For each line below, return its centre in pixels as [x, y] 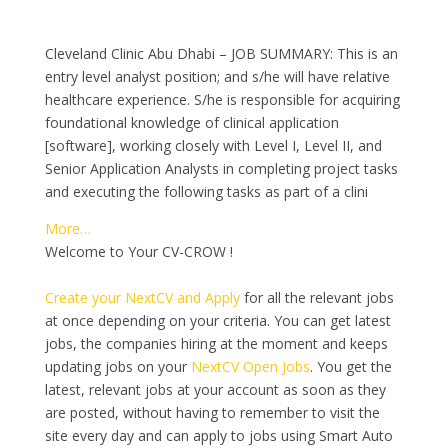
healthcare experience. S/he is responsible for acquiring [222, 99]
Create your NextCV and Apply [142, 297]
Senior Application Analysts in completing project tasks [221, 168]
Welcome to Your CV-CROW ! [138, 251]
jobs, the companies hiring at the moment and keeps [216, 343]
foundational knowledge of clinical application [191, 122]
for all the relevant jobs [316, 297]
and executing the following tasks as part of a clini [206, 191]
